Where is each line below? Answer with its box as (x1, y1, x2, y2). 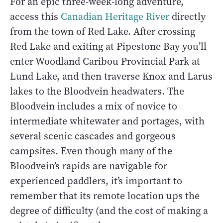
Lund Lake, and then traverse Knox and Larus (10, 69, 213, 83)
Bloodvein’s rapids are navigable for (10, 159, 167, 173)
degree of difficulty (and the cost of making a (10, 204, 208, 218)
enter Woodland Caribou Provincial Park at (10, 54, 200, 68)
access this (10, 9, 61, 23)
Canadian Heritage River (61, 9, 169, 23)
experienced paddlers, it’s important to (10, 174, 182, 188)
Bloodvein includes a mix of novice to (10, 99, 177, 113)
